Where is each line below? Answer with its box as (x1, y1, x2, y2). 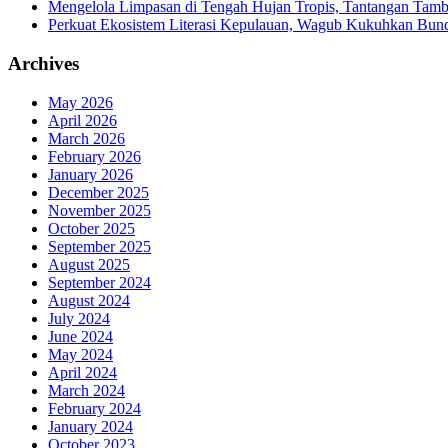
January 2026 (48, 165, 133, 183)
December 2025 (48, 183, 149, 201)
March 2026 (48, 129, 125, 147)
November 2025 (48, 201, 151, 219)
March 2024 (48, 381, 125, 399)
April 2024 (48, 363, 117, 381)
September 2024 (48, 273, 151, 291)
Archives (8, 52, 79, 74)
